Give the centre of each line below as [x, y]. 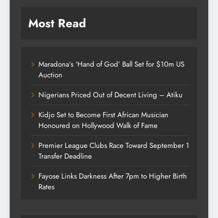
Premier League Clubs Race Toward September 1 [114, 145]
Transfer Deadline [65, 156]
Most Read [57, 23]
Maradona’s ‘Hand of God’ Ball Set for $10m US [111, 64]
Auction [50, 75]
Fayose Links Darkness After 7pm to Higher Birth [113, 176]
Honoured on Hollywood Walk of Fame [98, 125]
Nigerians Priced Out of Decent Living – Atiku [110, 95]
